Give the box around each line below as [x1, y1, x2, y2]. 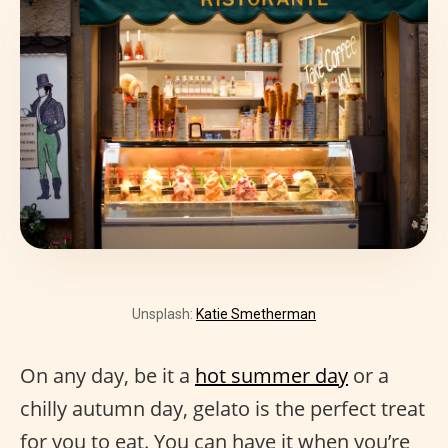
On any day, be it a [20, 362, 195, 389]
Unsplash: [132, 306, 196, 322]
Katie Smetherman [196, 306, 316, 322]
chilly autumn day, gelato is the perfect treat [20, 395, 425, 422]
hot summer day [195, 362, 348, 389]
